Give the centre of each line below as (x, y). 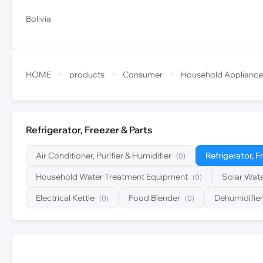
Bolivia (38, 19)
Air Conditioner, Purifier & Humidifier (104, 156)
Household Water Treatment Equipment (112, 177)
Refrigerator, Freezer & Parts (89, 130)
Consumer (143, 75)
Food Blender (154, 198)
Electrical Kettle (65, 198)
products (87, 75)
